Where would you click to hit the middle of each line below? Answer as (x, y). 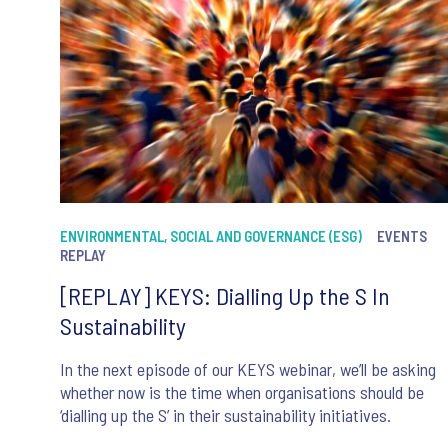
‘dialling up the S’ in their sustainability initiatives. (225, 415)
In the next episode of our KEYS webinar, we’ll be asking (248, 369)
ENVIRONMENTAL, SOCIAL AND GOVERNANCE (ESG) (211, 236)
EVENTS (402, 236)
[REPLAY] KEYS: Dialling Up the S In (225, 296)
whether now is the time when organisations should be (242, 392)
